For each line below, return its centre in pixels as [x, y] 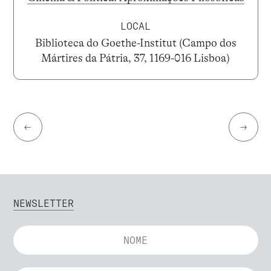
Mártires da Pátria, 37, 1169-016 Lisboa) [135, 58]
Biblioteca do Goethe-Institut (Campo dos [135, 43]
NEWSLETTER [43, 204]
